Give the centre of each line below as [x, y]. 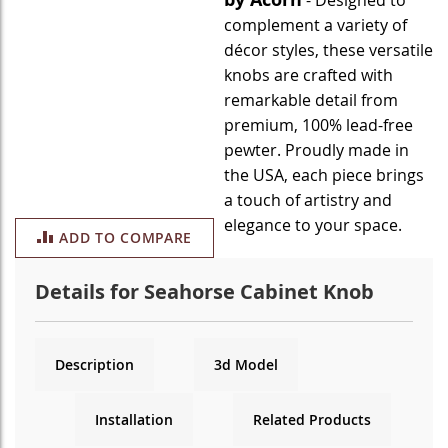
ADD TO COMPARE [126, 237]
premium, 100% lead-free [318, 125]
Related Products [312, 419]
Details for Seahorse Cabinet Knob [204, 291]
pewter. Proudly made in [316, 150]
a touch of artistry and [308, 200]
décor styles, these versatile [328, 50]
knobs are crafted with [308, 75]
